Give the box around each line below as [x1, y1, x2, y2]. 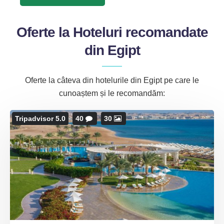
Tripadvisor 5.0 [15, 114, 65, 122]
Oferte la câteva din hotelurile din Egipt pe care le [25, 76, 199, 84]
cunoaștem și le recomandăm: [59, 89, 165, 97]
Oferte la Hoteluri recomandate [16, 24, 208, 40]
